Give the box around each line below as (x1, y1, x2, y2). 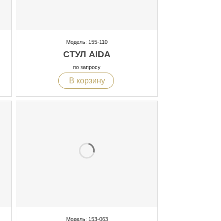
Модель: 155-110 (66, 39, 108, 45)
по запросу (73, 64, 101, 71)
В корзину (67, 76, 105, 85)
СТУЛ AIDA (63, 49, 110, 60)
